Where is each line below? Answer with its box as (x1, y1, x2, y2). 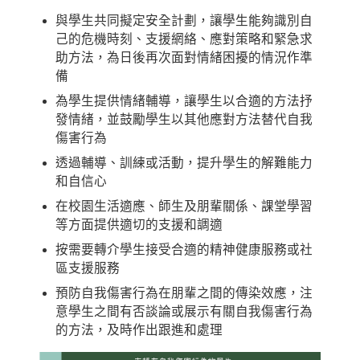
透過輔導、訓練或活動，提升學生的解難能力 (55, 156, 313, 170)
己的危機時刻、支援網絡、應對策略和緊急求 (55, 32, 313, 47)
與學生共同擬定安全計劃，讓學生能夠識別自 (55, 14, 313, 28)
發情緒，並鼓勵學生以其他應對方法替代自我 (55, 112, 313, 127)
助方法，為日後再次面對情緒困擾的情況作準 (55, 51, 313, 65)
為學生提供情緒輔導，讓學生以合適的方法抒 (55, 94, 313, 108)
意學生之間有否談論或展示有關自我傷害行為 (55, 305, 313, 319)
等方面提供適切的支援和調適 (55, 218, 223, 232)
